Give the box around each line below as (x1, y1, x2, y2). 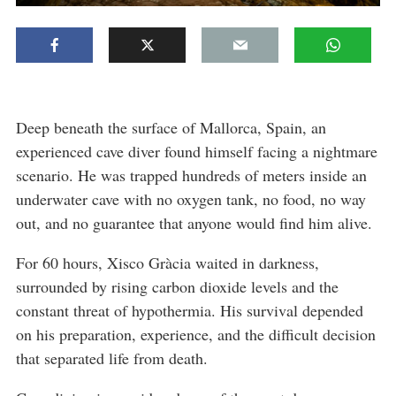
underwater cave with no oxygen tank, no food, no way (16, 187, 366, 209)
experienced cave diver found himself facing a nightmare (16, 140, 377, 162)
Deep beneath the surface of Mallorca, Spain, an (16, 116, 326, 138)
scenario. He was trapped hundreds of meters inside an (16, 164, 367, 186)
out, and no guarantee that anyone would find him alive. (16, 211, 372, 233)
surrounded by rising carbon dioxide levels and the (16, 275, 339, 297)
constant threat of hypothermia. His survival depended (16, 299, 363, 321)
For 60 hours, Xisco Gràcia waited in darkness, (16, 251, 319, 273)
